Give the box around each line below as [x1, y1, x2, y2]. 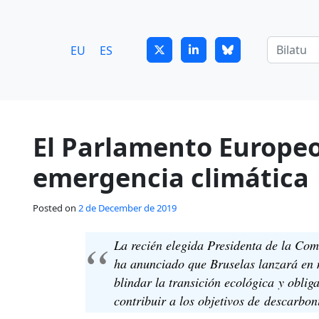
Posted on [33, 202, 78, 214]
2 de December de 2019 [78, 202, 177, 214]
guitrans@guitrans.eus [31, 9, 142, 23]
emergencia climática [33, 160, 309, 195]
